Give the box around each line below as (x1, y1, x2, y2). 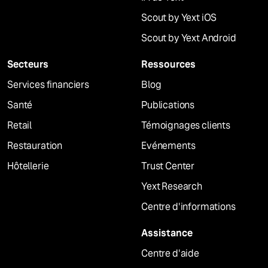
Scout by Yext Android (141, 32, 236, 44)
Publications (141, 99, 195, 111)
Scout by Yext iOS (141, 11, 217, 24)
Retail (7, 119, 32, 132)
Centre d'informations (141, 200, 236, 213)
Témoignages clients (141, 119, 230, 132)
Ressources (141, 58, 196, 71)
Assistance (141, 227, 193, 239)
